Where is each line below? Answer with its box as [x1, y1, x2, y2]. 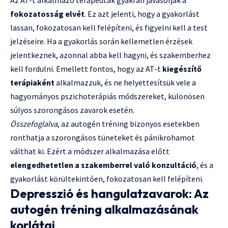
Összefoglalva [10, 118, 58, 129]
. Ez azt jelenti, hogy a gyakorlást [84, 8, 199, 19]
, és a [196, 159, 213, 170]
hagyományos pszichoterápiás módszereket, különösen [10, 91, 205, 101]
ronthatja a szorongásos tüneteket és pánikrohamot [10, 132, 195, 142]
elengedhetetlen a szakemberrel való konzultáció [10, 159, 196, 170]
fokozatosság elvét [10, 8, 84, 19]
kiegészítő [162, 63, 202, 74]
